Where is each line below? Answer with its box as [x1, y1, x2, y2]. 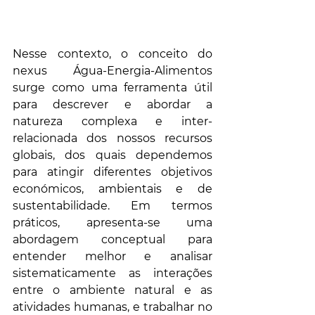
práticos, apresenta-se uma [13, 216, 212, 230]
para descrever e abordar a [13, 98, 212, 112]
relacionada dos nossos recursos [13, 131, 212, 146]
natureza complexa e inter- [13, 115, 212, 129]
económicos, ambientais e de [13, 182, 212, 196]
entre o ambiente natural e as [13, 283, 212, 297]
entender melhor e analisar [13, 250, 212, 264]
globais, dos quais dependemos [13, 148, 212, 162]
